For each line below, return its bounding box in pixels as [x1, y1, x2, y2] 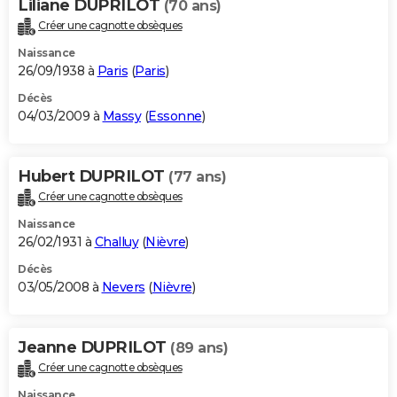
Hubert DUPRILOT [18, 166, 168, 186]
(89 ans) [170, 339, 228, 356]
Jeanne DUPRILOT [18, 337, 170, 357]
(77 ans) [168, 167, 226, 185]
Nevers [101, 278, 145, 295]
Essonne [148, 107, 202, 124]
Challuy [94, 233, 138, 250]
